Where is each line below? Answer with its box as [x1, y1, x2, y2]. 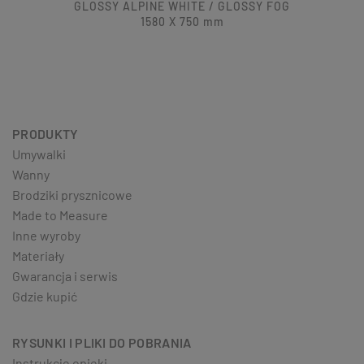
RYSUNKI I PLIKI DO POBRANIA [12, 335, 192, 351]
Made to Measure [12, 207, 108, 223]
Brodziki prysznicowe [12, 187, 132, 203]
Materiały [12, 248, 64, 264]
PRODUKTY [12, 126, 79, 142]
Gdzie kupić [12, 288, 77, 305]
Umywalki [12, 146, 66, 162]
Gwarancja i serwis [12, 268, 118, 284]
